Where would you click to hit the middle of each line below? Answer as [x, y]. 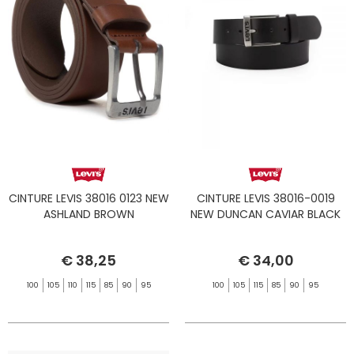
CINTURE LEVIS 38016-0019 [265, 198]
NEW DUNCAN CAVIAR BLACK [265, 214]
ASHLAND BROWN [88, 214]
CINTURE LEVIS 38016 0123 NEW [88, 198]
